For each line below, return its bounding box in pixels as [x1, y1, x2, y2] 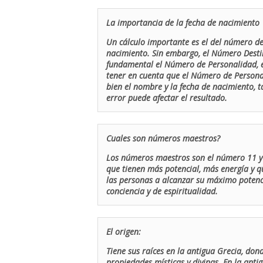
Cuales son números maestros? [106, 133, 220, 144]
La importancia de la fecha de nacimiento [106, 17, 259, 28]
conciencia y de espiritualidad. [106, 186, 218, 197]
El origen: [106, 226, 141, 237]
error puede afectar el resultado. [106, 92, 227, 103]
